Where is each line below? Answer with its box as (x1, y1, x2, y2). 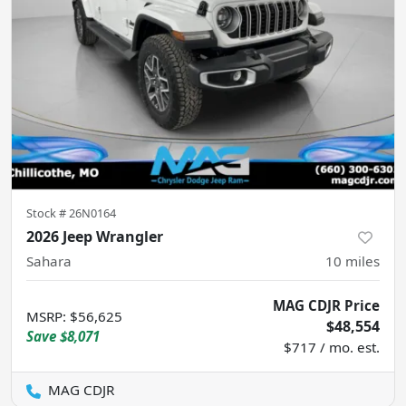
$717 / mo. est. (284, 337, 380, 356)
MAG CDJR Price (273, 295, 380, 314)
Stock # (26, 204, 69, 221)
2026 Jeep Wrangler (26, 226, 163, 246)
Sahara (26, 251, 72, 270)
